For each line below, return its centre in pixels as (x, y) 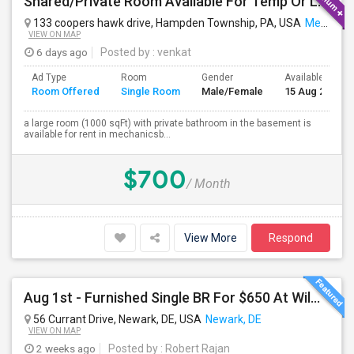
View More (211, 238)
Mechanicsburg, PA (313, 23)
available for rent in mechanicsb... (97, 134)
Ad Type (49, 77)
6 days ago (61, 52)
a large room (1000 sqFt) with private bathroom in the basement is (168, 123)
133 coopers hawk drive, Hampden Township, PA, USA (166, 23)
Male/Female (232, 91)
